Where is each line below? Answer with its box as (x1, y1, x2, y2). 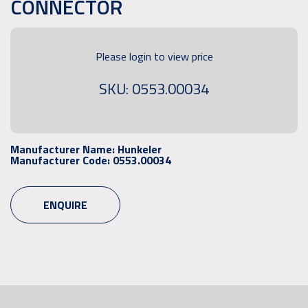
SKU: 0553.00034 (99, 77, 209, 101)
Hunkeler (118, 141, 162, 158)
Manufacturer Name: (10, 141, 118, 158)
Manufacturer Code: (10, 152, 113, 169)
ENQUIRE (43, 197, 87, 214)
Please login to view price (95, 48, 213, 65)
